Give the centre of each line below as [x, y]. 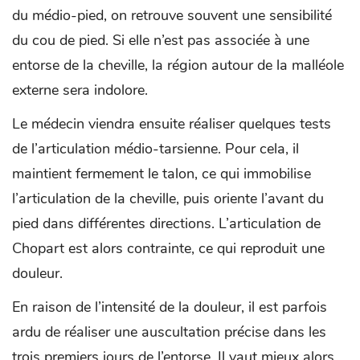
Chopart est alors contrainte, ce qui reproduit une [168, 248]
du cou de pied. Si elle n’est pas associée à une [161, 40]
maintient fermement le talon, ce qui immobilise [162, 173]
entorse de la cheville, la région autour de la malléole [178, 65]
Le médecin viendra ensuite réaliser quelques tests [172, 123]
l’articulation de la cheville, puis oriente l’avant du [168, 198]
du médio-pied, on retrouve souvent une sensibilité [172, 15]
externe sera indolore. [80, 90]
